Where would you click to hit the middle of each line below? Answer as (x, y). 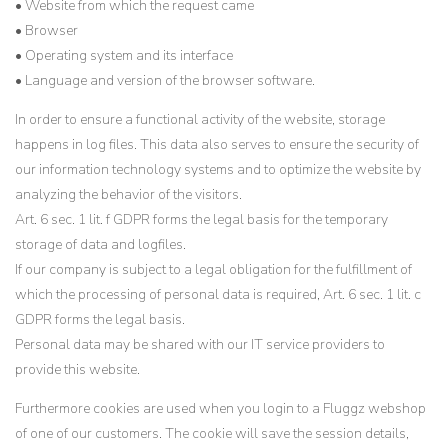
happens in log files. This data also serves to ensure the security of (217, 144)
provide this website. (77, 369)
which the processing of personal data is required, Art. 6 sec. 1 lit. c (218, 294)
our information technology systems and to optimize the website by (218, 169)
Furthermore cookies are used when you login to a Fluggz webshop (220, 408)
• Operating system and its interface (124, 55)
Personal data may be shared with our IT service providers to (200, 344)
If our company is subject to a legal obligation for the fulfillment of (213, 269)
